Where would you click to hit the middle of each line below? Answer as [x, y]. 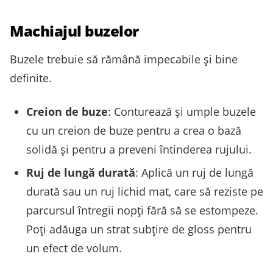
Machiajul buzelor [74, 31]
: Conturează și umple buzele [182, 112]
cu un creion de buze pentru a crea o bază [134, 131]
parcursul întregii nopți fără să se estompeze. [142, 210]
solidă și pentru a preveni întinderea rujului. [139, 150]
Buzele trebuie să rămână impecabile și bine [124, 59]
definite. [31, 78]
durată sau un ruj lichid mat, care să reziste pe [145, 191]
